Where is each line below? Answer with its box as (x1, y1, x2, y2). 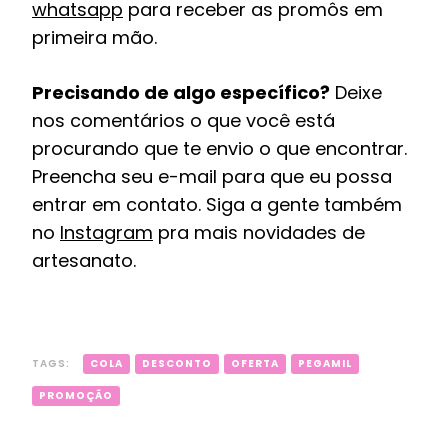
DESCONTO (142, 355, 212, 371)
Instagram (60, 219, 153, 245)
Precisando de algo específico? (32, 79, 330, 105)
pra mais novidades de (153, 219, 365, 245)
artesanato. (32, 247, 136, 273)
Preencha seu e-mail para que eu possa (32, 163, 392, 189)
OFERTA (231, 355, 279, 371)
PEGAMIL (298, 355, 352, 371)
